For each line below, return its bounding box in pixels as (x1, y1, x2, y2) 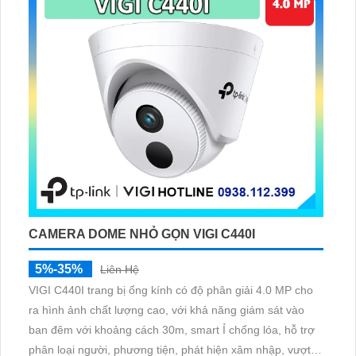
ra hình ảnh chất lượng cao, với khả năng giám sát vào (29, 303, 304, 316)
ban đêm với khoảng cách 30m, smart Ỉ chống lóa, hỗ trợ (29, 323, 315, 336)
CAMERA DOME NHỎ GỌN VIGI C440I (29, 226, 255, 241)
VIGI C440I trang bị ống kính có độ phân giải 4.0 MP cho (29, 283, 313, 296)
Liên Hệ (100, 262, 139, 276)
